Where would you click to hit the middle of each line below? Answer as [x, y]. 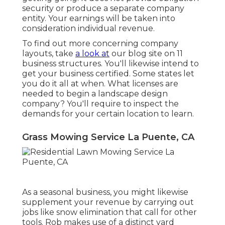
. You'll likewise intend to [150, 64]
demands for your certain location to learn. [108, 114]
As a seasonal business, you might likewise [105, 192]
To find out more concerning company [100, 44]
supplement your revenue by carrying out [108, 202]
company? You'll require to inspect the [100, 104]
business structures [62, 64]
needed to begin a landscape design [95, 94]
